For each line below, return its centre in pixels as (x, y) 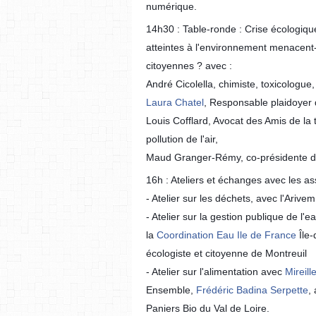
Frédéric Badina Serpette (252, 290)
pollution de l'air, (182, 139)
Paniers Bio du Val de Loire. (208, 308)
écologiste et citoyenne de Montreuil (226, 253)
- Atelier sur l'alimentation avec (214, 272)
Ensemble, (170, 290)
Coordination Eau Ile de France (226, 235)
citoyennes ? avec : (189, 66)
